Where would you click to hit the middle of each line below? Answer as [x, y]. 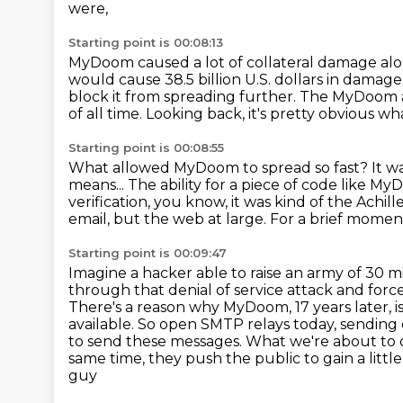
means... [98, 185]
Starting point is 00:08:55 [146, 148]
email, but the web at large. [169, 219]
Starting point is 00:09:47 [148, 253]
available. [103, 324]
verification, [111, 202]
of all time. [107, 114]
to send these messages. [157, 341]
